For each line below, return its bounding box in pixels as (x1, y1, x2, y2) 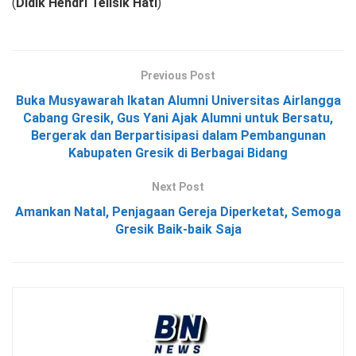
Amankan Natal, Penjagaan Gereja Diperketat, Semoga (15, 203, 341, 219)
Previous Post (141, 68, 215, 82)
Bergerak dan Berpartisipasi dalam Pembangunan (30, 127, 326, 143)
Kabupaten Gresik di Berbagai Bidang (68, 145, 288, 161)
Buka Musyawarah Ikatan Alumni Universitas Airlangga (15, 92, 341, 108)
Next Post (152, 180, 204, 193)
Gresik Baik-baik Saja (114, 221, 242, 237)
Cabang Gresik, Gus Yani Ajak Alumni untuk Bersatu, (23, 110, 333, 126)
